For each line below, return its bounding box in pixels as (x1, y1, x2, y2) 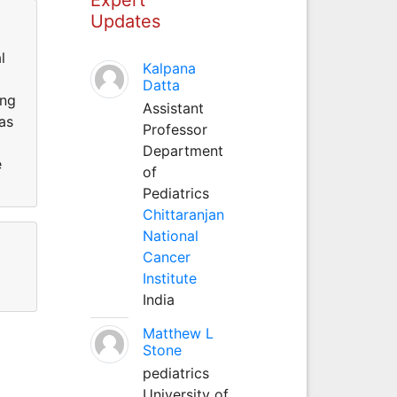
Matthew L (142, 323, 214, 342)
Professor (142, 120, 207, 138)
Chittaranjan (142, 205, 224, 223)
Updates (90, 10, 160, 32)
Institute (142, 269, 197, 287)
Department (142, 141, 223, 160)
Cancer (142, 247, 191, 266)
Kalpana (142, 58, 196, 77)
